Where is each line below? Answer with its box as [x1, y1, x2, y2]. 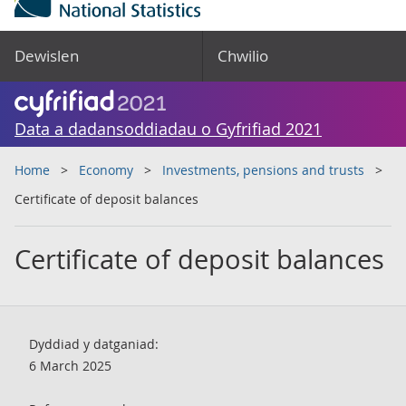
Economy [79, 161, 133, 179]
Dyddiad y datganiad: [29, 335, 159, 353]
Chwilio [217, 45, 268, 66]
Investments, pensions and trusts [162, 161, 364, 179]
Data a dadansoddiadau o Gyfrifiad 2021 [14, 118, 322, 140]
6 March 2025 [29, 357, 111, 374]
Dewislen [14, 45, 79, 66]
